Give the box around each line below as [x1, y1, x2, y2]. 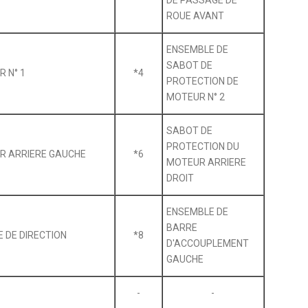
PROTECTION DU [166, 140, 239, 152]
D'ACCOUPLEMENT [166, 237, 249, 249]
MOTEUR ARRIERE [166, 156, 246, 168]
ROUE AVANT [166, 10, 224, 21]
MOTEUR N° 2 [166, 91, 225, 102]
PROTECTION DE [166, 75, 239, 87]
